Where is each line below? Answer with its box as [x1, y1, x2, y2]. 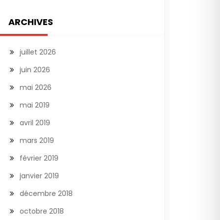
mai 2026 [20, 82, 52, 92]
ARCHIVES [8, 16, 53, 28]
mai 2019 [20, 100, 50, 110]
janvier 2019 [20, 171, 59, 181]
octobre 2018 [20, 206, 64, 216]
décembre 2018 [20, 189, 73, 198]
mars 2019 [20, 136, 54, 145]
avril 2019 [20, 118, 50, 128]
